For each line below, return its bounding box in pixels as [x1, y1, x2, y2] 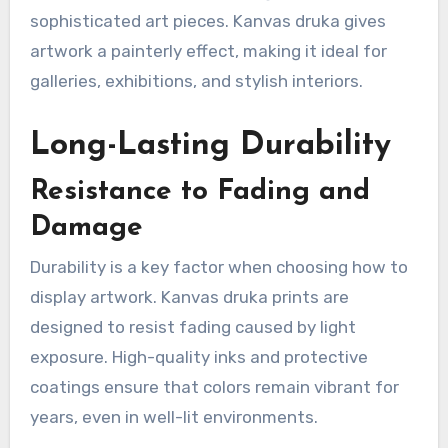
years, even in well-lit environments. [29, 406, 318, 427]
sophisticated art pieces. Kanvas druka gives [29, 11, 386, 32]
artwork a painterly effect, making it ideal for [29, 41, 387, 62]
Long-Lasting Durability [29, 130, 391, 163]
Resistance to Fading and [29, 177, 370, 206]
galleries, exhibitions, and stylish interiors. [29, 71, 363, 92]
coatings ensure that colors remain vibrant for [29, 376, 399, 397]
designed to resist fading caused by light [29, 316, 356, 337]
